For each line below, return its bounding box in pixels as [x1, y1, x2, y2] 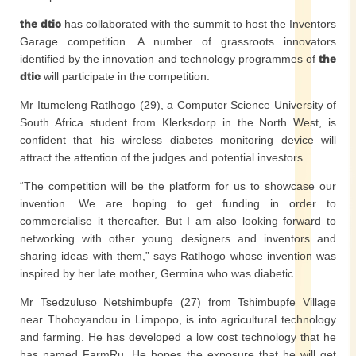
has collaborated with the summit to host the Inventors [61, 17, 336, 30]
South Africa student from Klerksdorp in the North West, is [20, 116, 336, 129]
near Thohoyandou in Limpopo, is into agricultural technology [20, 313, 336, 326]
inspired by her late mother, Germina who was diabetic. [20, 267, 296, 280]
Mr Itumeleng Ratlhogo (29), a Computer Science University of [20, 99, 336, 111]
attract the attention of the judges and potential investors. [20, 151, 306, 164]
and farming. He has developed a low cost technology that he [20, 331, 336, 343]
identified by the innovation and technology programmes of [20, 52, 319, 65]
